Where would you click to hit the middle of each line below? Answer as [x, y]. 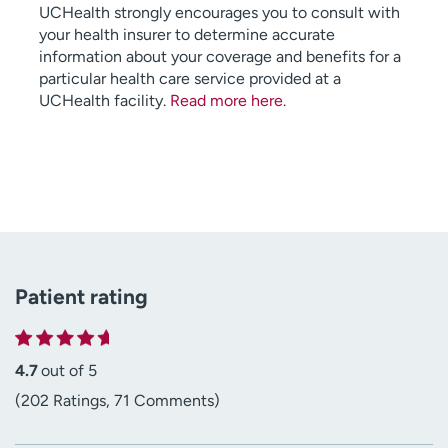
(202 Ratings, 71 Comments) [117, 401]
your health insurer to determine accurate [187, 35]
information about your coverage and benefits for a [220, 57]
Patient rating [81, 297]
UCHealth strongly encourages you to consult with [219, 13]
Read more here [226, 101]
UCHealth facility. [104, 101]
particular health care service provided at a [190, 79]
